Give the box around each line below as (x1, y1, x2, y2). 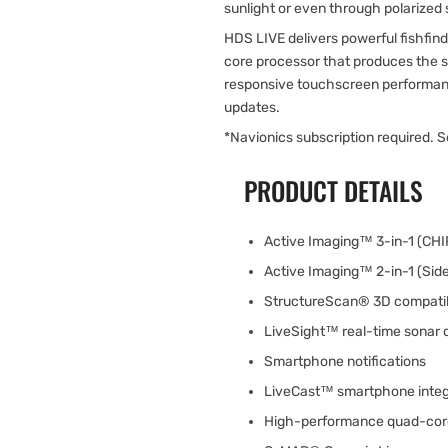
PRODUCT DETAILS (244, 170, 423, 209)
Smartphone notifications (264, 353, 426, 371)
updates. (224, 99, 280, 116)
